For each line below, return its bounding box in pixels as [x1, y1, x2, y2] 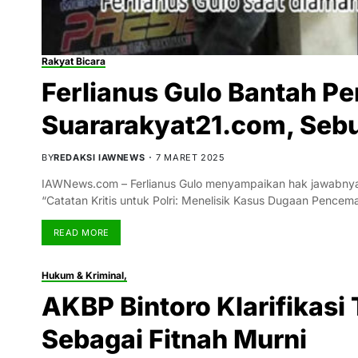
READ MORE [53, 226, 109, 238]
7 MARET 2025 [156, 152, 225, 164]
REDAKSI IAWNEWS [54, 152, 145, 164]
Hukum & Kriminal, [42, 268, 127, 281]
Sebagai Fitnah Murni [42, 323, 307, 355]
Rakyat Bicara [42, 55, 105, 68]
